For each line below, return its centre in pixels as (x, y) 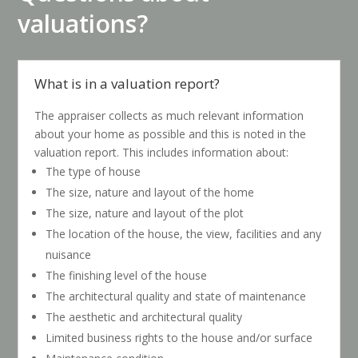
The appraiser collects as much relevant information (169, 115)
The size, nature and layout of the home (150, 192)
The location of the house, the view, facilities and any (184, 234)
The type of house (93, 171)
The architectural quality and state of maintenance (176, 296)
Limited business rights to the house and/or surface (179, 338)
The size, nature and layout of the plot (145, 213)
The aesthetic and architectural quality (144, 317)
